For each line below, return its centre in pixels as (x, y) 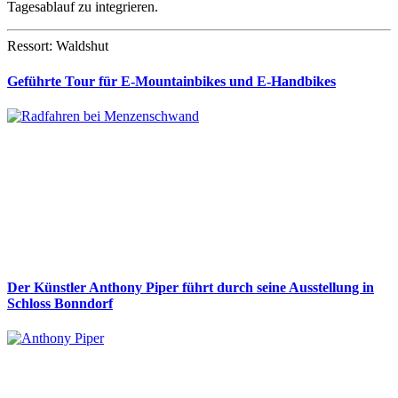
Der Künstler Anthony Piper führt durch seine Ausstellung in (191, 288)
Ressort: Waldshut (58, 46)
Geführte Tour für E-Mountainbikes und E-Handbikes (171, 81)
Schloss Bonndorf (60, 304)
